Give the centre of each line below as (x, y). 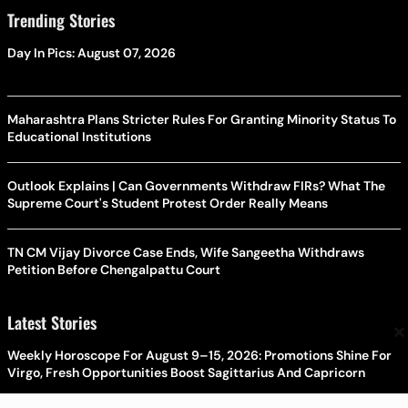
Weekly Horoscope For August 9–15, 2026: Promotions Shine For (199, 355)
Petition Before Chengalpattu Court (114, 269)
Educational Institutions (79, 136)
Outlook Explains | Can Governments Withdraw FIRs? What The (196, 185)
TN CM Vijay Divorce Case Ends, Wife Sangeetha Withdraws (186, 252)
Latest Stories (52, 322)
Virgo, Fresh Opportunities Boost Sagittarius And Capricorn (186, 372)
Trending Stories (61, 20)
